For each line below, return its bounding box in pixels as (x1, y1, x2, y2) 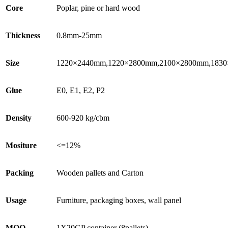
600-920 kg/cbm (56, 113, 109, 122)
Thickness (6, 31, 40, 40)
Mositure (6, 140, 37, 150)
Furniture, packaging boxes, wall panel (56, 195, 181, 205)
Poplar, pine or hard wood (56, 3, 140, 12)
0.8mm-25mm (56, 31, 102, 40)
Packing (6, 168, 34, 177)
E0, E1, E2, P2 (56, 85, 105, 95)
